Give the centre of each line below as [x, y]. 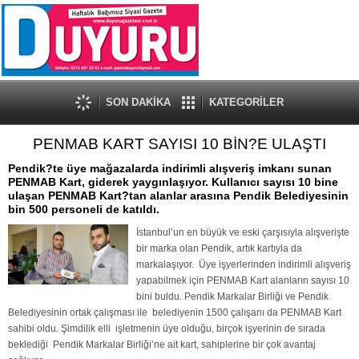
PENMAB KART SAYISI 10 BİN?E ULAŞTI [179, 144]
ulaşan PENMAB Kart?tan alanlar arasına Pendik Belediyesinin [178, 196]
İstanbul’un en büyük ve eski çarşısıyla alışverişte [243, 232]
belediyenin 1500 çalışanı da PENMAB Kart [247, 313]
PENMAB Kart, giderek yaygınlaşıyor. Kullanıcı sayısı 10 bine [173, 182]
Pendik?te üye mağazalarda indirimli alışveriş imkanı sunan [170, 168]
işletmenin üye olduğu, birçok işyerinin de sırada [220, 329]
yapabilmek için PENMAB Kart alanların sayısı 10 [243, 280]
